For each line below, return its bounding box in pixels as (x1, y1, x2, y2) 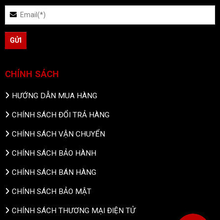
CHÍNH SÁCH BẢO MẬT (12, 187, 91, 196)
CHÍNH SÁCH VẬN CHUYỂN (12, 129, 105, 138)
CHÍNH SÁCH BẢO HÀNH (12, 148, 96, 158)
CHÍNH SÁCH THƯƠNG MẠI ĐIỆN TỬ (12, 206, 136, 215)
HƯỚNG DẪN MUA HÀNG (12, 91, 97, 100)
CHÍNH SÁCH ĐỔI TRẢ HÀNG (12, 110, 110, 119)
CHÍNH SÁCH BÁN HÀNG (12, 167, 96, 177)
